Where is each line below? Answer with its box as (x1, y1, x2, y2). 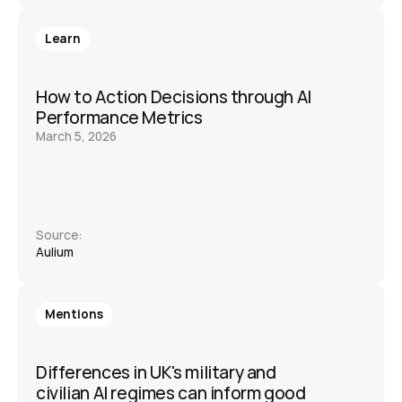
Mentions (45, 306, 103, 322)
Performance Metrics (36, 106, 203, 129)
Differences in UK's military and (36, 361, 276, 384)
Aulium (36, 244, 76, 260)
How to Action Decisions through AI (36, 85, 311, 109)
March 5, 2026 (36, 128, 117, 144)
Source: (36, 227, 82, 243)
